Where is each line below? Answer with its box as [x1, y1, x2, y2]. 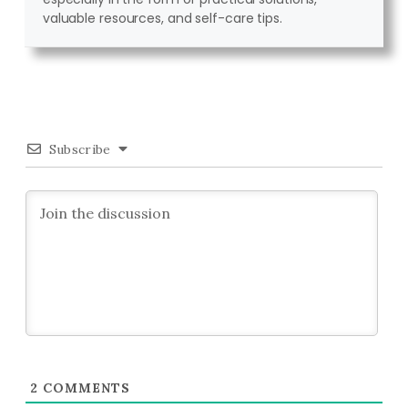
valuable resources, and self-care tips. [42, 9, 282, 28]
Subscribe [48, 141, 111, 158]
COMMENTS [37, 380, 130, 397]
